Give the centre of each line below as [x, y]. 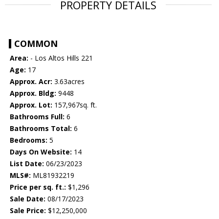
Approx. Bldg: [33, 93]
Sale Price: [28, 211]
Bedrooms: [29, 140]
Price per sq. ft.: [38, 187]
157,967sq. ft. [75, 105]
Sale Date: [28, 199]
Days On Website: [41, 152]
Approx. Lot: [31, 105]
